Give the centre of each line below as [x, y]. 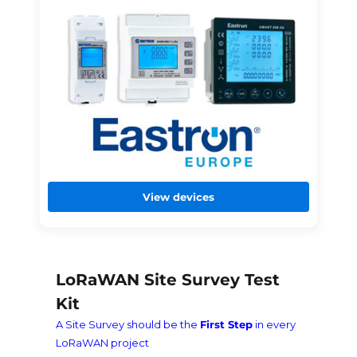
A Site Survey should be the [127, 324]
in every [274, 324]
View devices [178, 196]
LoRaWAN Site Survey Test [167, 279]
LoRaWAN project [102, 342]
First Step [226, 324]
